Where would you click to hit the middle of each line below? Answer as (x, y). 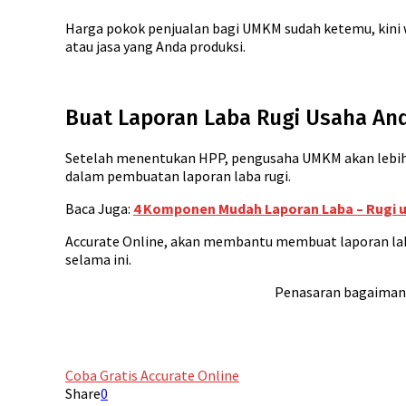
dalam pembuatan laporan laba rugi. (178, 176)
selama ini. (98, 260)
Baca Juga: (99, 209)
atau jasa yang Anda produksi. (155, 46)
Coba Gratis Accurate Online (152, 376)
